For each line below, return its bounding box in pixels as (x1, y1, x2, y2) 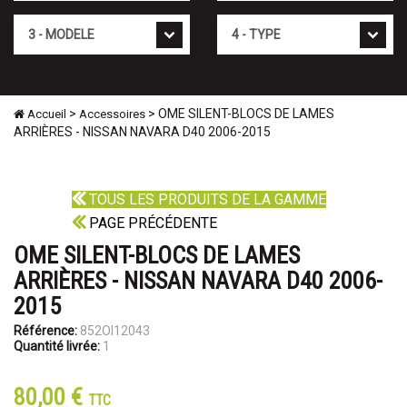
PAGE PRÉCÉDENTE (85, 214, 217, 233)
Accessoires (79, 107, 145, 122)
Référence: (14, 323, 77, 339)
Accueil (25, 107, 66, 122)
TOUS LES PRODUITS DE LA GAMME (85, 191, 326, 209)
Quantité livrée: (14, 339, 100, 354)
